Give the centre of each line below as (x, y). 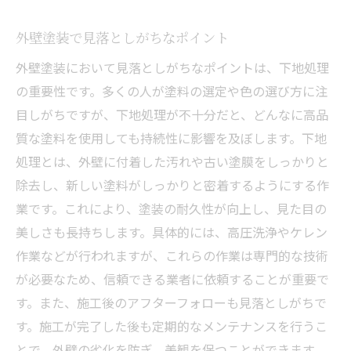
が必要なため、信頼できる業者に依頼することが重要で (172, 279)
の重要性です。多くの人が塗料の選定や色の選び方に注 (172, 90)
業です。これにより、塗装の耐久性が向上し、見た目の (171, 208)
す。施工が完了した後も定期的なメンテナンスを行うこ (172, 326)
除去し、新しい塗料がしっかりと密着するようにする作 (172, 185)
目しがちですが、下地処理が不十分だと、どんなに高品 (172, 114)
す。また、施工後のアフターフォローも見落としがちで (171, 302)
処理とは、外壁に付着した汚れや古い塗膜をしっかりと (172, 161)
